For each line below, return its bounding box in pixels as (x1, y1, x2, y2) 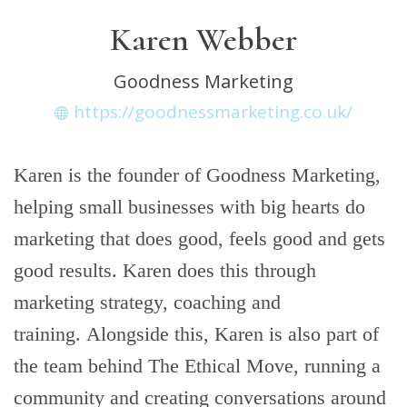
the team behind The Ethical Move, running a (14, 354, 381, 377)
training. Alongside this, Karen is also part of (14, 323, 379, 345)
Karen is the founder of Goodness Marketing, (14, 164, 381, 186)
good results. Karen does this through (14, 259, 316, 282)
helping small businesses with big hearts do (14, 195, 365, 218)
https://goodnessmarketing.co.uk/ (74, 100, 352, 124)
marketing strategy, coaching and (14, 291, 281, 313)
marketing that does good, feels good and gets (14, 227, 385, 250)
